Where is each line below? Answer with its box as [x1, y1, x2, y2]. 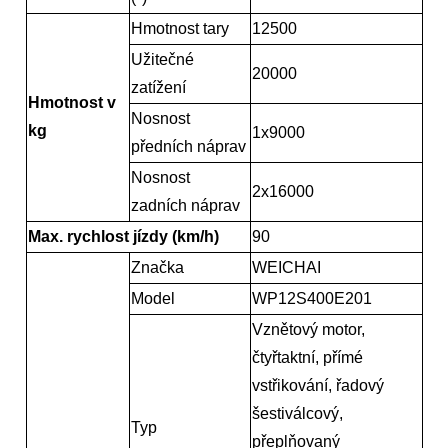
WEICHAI [251, 258, 321, 276]
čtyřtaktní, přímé [251, 348, 363, 366]
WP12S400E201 [251, 289, 372, 307]
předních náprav [130, 137, 246, 155]
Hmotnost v [27, 93, 116, 111]
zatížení [130, 78, 186, 96]
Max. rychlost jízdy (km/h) [27, 227, 219, 245]
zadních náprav [130, 196, 240, 214]
